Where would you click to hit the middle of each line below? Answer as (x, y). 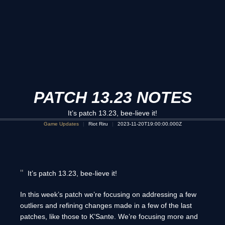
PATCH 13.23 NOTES (113, 97)
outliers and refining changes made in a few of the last (106, 205)
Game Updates (61, 124)
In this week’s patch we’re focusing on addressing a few (108, 194)
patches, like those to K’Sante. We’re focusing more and (109, 216)
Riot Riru (98, 124)
